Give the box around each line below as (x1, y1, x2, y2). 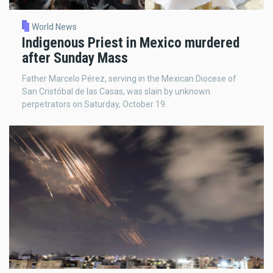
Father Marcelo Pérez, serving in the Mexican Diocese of (22, 74, 236, 84)
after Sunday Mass (22, 49, 128, 67)
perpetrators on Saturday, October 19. (22, 99, 167, 110)
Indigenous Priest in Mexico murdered (22, 34, 239, 52)
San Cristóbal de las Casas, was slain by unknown (22, 87, 210, 97)
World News (31, 22, 77, 32)
